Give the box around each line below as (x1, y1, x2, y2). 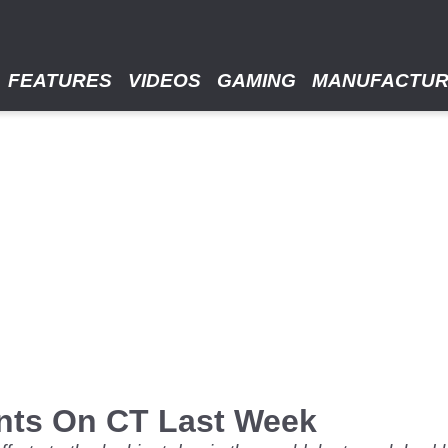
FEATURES (8, 70, 112, 91)
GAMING (217, 70, 296, 91)
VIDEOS (128, 70, 201, 91)
